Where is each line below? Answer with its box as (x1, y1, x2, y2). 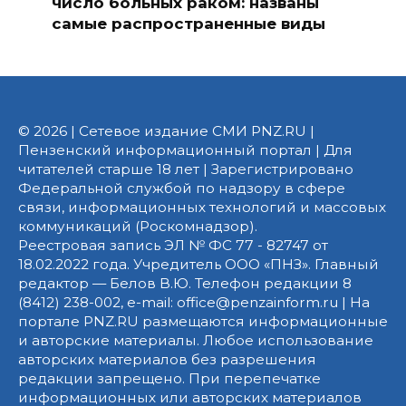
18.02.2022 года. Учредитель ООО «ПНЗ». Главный (18, 256, 379, 274)
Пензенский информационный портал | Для (18, 141, 353, 159)
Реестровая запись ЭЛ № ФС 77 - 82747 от (18, 237, 328, 255)
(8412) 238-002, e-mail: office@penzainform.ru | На (18, 294, 370, 312)
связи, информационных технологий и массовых (18, 198, 386, 217)
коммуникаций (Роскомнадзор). (18, 217, 257, 236)
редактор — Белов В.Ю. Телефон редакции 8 (18, 275, 352, 293)
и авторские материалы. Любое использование (18, 332, 373, 350)
